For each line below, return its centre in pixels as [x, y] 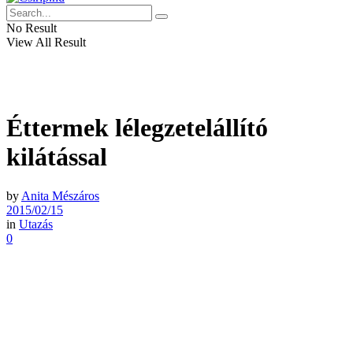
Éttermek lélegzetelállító [137, 128]
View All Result [46, 42]
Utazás [36, 224]
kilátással [57, 157]
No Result [32, 28]
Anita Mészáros [60, 195]
